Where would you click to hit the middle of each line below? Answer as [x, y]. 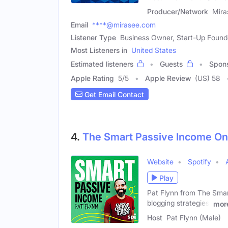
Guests [171, 64]
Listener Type [93, 38]
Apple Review [168, 78]
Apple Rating [92, 78]
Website [160, 162]
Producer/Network [178, 12]
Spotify [199, 162]
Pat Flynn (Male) [194, 218]
